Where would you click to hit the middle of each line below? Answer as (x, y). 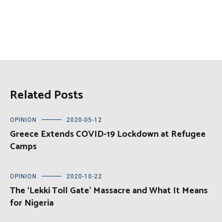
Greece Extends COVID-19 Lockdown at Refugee (108, 135)
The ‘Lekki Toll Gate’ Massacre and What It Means (109, 191)
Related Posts (47, 96)
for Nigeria (32, 203)
